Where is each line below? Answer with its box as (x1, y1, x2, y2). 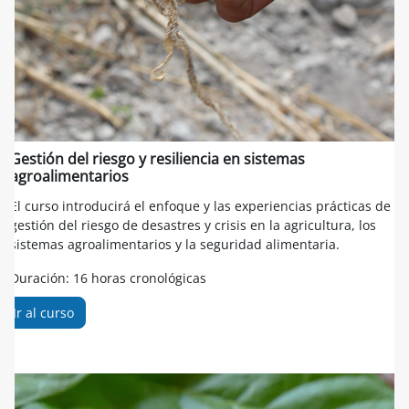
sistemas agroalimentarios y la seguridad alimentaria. (10, 236, 340, 253)
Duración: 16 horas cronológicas (10, 269, 206, 287)
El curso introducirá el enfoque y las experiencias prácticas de (10, 197, 391, 215)
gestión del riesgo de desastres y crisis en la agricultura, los (10, 216, 376, 234)
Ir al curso (13, 304, 74, 321)
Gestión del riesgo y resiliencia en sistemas (10, 149, 305, 169)
